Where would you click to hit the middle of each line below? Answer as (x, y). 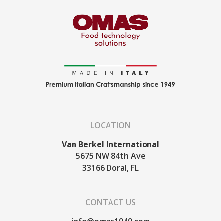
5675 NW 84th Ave (110, 156)
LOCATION (110, 125)
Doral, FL (123, 167)
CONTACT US (110, 202)
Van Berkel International (110, 144)
